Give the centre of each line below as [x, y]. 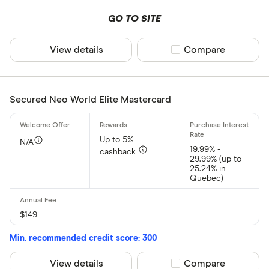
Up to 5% [117, 140]
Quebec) [206, 178]
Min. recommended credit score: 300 [83, 238]
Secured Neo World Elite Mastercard [90, 99]
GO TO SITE [134, 18]
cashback [119, 152]
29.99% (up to [215, 159]
